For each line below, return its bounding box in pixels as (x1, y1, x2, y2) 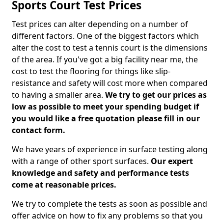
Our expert (151, 156, 193, 166)
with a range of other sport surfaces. (12, 156, 151, 166)
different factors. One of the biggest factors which (12, 30, 199, 41)
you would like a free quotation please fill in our (12, 113, 200, 124)
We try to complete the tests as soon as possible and (12, 198, 207, 209)
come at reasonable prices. (12, 179, 116, 190)
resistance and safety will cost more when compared (12, 78, 208, 88)
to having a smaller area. (12, 89, 105, 100)
